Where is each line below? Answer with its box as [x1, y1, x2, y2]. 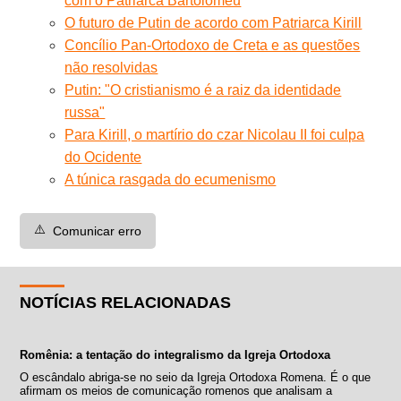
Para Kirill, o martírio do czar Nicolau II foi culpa [64, 126, 365, 142]
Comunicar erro [53, 223, 142, 238]
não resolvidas [64, 59, 158, 75]
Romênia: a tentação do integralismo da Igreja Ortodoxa [20, 347, 331, 362]
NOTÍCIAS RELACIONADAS [20, 293, 232, 311]
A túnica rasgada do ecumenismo [64, 171, 277, 187]
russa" [64, 104, 106, 120]
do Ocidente [64, 149, 142, 165]
